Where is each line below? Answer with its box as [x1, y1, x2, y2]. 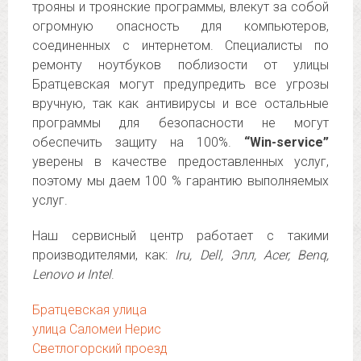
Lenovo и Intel [32, 267, 111, 282]
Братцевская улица [32, 302, 147, 317]
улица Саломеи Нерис [32, 322, 161, 337]
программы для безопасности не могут [32, 115, 329, 131]
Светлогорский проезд [32, 341, 168, 356]
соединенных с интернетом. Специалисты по [32, 38, 329, 53]
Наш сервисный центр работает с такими [32, 228, 329, 243]
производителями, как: [32, 247, 176, 263]
